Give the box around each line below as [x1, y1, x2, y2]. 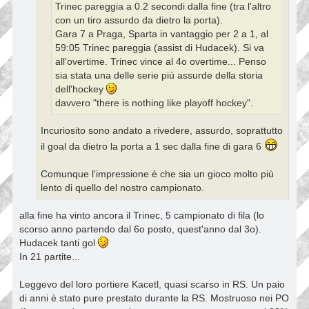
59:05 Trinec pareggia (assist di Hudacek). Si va [55, 42, 264, 53]
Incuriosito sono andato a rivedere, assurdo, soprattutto [41, 125, 283, 136]
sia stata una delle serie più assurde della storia [55, 70, 263, 81]
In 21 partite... [19, 251, 80, 263]
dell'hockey [55, 83, 106, 94]
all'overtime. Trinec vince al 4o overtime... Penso [55, 56, 266, 67]
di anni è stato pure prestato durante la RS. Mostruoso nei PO [19, 292, 289, 304]
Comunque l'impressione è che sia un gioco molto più [41, 168, 274, 179]
